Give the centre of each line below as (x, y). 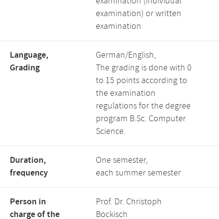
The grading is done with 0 (144, 68)
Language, (29, 55)
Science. (111, 131)
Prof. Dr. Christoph (129, 202)
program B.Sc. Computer (141, 119)
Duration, (28, 160)
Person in (28, 202)
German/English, (126, 55)
